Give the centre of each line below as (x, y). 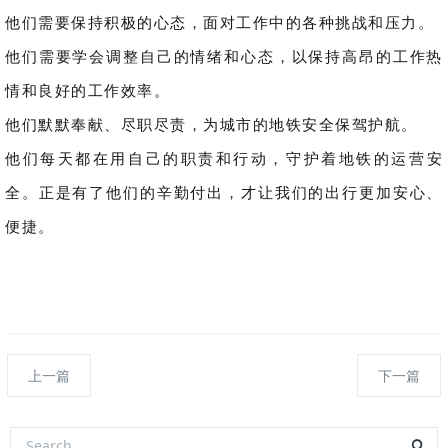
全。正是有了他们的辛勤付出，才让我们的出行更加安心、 (224, 192)
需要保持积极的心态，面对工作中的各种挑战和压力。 (236, 22)
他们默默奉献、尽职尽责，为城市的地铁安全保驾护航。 (211, 124)
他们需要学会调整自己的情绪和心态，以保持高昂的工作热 (224, 56)
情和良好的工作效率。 (87, 90)
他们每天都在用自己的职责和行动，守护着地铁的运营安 (224, 158)
